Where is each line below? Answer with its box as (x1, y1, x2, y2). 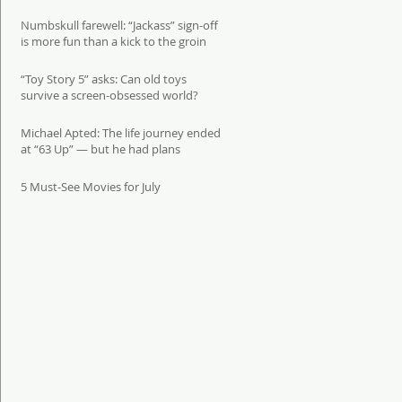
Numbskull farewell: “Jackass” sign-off (21, 17, 218, 33)
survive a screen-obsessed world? (21, 87, 198, 103)
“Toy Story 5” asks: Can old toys (21, 71, 187, 87)
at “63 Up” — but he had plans (21, 141, 180, 157)
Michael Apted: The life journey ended (21, 125, 221, 141)
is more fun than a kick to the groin (21, 33, 206, 49)
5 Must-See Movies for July (21, 179, 161, 195)
